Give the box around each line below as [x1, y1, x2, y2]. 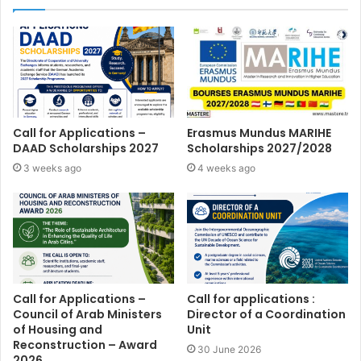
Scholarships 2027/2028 [187, 139, 332, 156]
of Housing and [13, 321, 102, 338]
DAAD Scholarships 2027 [13, 139, 161, 156]
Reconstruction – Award [13, 336, 157, 353]
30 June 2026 [197, 342, 261, 355]
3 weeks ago [23, 161, 81, 174]
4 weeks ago [197, 161, 255, 174]
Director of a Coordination [187, 305, 346, 322]
